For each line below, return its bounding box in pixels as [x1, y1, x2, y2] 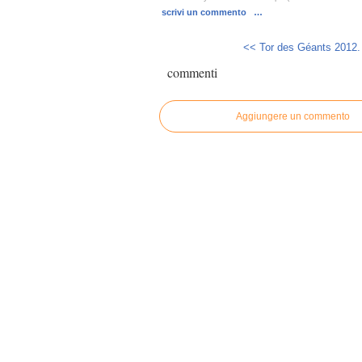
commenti [167, 64, 217, 82]
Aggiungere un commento [235, 111, 350, 123]
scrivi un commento [162, 7, 249, 17]
